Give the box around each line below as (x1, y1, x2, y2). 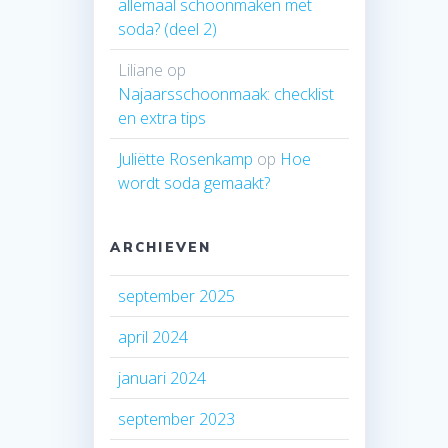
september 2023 (118, 407, 236, 430)
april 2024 (118, 325, 189, 348)
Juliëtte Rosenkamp (118, 147, 254, 170)
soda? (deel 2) (118, 17, 218, 40)
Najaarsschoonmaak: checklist (118, 82, 335, 105)
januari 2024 (118, 366, 207, 389)
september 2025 (118, 284, 236, 307)
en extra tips (118, 106, 207, 129)
